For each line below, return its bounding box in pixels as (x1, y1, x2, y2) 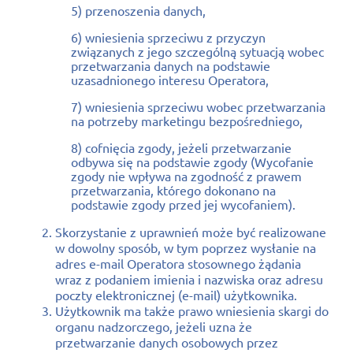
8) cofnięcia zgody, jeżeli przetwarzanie (71, 139, 292, 155)
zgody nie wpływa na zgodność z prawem (71, 167, 302, 184)
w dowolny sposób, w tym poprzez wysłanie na (55, 239, 316, 255)
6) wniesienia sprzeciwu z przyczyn (71, 28, 266, 45)
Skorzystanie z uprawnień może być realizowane (55, 223, 326, 240)
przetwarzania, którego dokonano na (71, 181, 276, 198)
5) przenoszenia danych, (71, 2, 209, 18)
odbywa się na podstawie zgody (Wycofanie (71, 153, 314, 169)
